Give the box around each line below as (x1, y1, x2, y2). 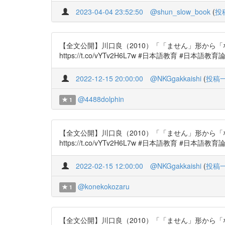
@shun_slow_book (150, 7, 210, 17)
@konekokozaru (77, 181, 130, 191)
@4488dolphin (77, 94, 124, 104)
